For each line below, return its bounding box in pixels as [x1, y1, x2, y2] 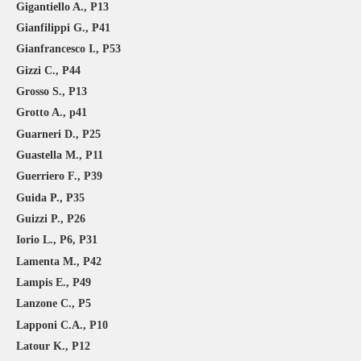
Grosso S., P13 [16, 85, 87, 98]
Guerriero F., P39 [16, 170, 102, 183]
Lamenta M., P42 [16, 255, 102, 268]
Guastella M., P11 [16, 149, 103, 162]
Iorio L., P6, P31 [16, 234, 98, 247]
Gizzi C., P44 [16, 64, 81, 77]
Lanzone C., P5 [16, 297, 91, 310]
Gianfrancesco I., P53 [16, 43, 121, 56]
